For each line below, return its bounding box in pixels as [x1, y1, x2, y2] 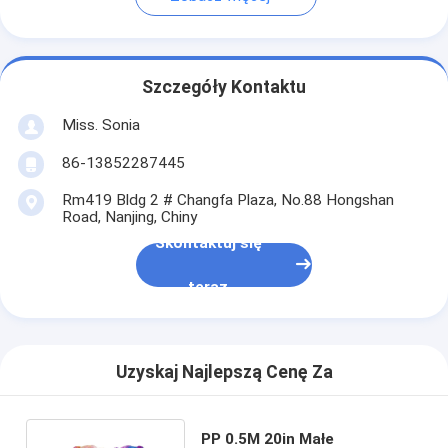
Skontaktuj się [154, 234, 262, 253]
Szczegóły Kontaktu [142, 77, 306, 98]
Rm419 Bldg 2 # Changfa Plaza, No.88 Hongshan [61, 190, 394, 209]
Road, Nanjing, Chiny [61, 207, 197, 226]
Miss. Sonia [61, 115, 140, 134]
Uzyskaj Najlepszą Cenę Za [115, 362, 333, 383]
